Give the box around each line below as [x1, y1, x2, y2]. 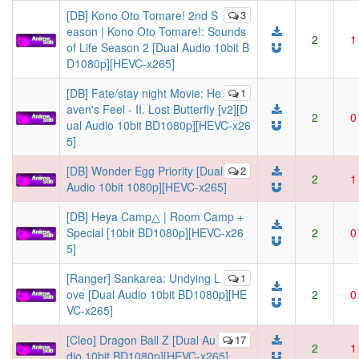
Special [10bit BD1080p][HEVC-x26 [67, 224, 244, 240]
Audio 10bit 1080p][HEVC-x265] [67, 179, 227, 195]
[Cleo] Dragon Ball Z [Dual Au [67, 332, 216, 348]
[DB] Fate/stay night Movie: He [67, 85, 221, 101]
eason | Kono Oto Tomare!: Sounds [67, 23, 246, 39]
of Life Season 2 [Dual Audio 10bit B [67, 39, 249, 55]
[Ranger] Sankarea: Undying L [67, 270, 220, 286]
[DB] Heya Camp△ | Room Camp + [67, 208, 244, 224]
